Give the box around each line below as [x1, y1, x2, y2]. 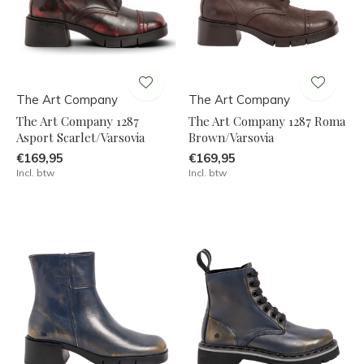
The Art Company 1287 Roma [188, 112, 345, 129]
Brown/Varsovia [188, 128, 274, 145]
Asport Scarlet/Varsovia [16, 128, 145, 145]
